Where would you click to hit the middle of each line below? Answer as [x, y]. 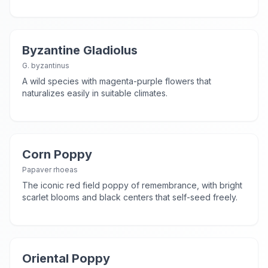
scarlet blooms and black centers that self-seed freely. [130, 197]
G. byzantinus [46, 66]
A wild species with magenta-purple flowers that [117, 81]
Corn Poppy [57, 154]
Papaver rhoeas [50, 170]
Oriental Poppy [66, 258]
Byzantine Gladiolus [80, 50]
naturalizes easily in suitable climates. [95, 93]
